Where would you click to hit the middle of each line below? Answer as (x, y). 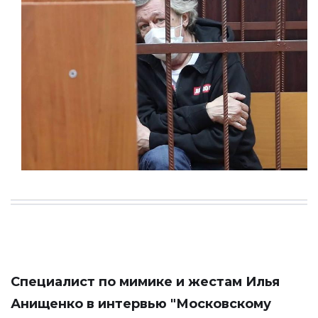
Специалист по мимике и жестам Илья (145, 282)
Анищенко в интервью (91, 304)
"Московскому (221, 304)
